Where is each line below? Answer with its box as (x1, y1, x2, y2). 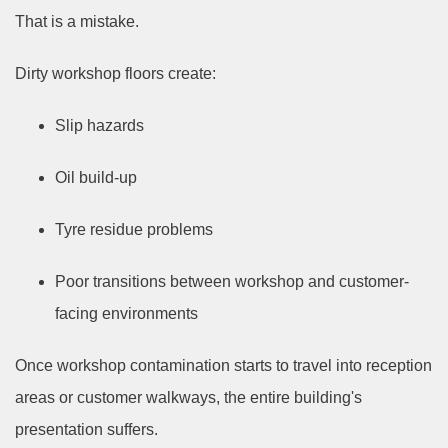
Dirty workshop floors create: (15, 64, 216, 82)
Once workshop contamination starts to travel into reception (15, 356, 432, 374)
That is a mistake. (15, 12, 139, 30)
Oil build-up (55, 168, 137, 186)
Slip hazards (55, 116, 144, 134)
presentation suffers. (15, 420, 158, 438)
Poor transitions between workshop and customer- (55, 272, 409, 290)
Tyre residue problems (55, 220, 213, 238)
